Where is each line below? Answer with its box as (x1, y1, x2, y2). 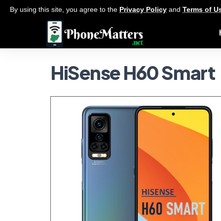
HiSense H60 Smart (50, 61, 215, 84)
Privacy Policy (119, 5, 167, 13)
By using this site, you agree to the (10, 5, 119, 13)
